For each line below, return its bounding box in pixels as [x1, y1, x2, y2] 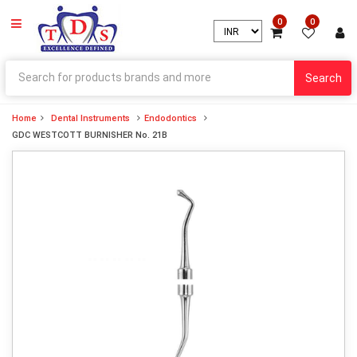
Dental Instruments [51, 113, 130, 124]
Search [305, 72, 342, 84]
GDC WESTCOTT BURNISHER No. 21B [12, 130, 167, 140]
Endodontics [144, 113, 197, 124]
